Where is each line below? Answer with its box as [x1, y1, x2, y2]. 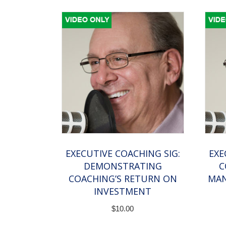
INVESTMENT [94, 185, 152, 198]
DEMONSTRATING [83, 160, 162, 173]
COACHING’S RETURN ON [68, 173, 177, 185]
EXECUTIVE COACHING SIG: [65, 147, 180, 160]
